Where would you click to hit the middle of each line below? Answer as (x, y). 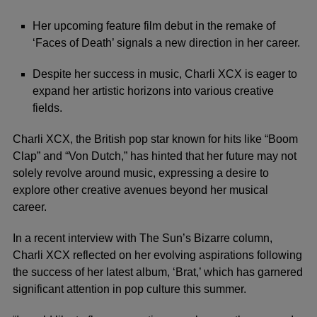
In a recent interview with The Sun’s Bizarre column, (143, 238)
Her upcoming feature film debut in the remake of (154, 25)
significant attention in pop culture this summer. (129, 289)
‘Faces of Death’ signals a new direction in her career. (166, 42)
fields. (47, 108)
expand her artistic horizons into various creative (153, 91)
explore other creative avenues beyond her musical (140, 190)
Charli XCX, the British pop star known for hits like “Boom (155, 139)
